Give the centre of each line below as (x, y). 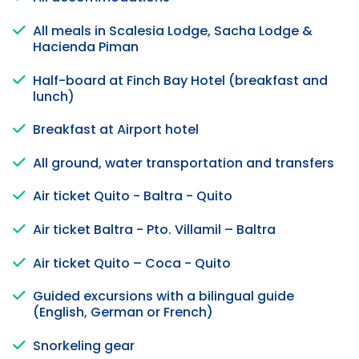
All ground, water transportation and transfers (184, 163)
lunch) (54, 96)
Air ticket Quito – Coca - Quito (132, 263)
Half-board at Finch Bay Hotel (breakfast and (180, 80)
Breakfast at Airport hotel (116, 130)
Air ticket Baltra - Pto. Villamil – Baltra (154, 230)
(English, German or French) (123, 313)
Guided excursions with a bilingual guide (163, 296)
